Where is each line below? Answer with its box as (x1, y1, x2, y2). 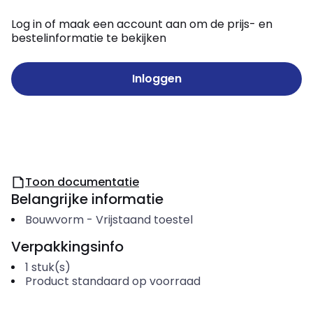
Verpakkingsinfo (11, 237, 124, 256)
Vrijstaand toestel (95, 212, 193, 228)
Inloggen (131, 71, 182, 87)
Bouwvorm (24, 212, 84, 228)
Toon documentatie (25, 174, 139, 190)
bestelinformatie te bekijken (11, 30, 166, 46)
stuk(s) (31, 259, 71, 275)
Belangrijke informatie (11, 189, 163, 209)
